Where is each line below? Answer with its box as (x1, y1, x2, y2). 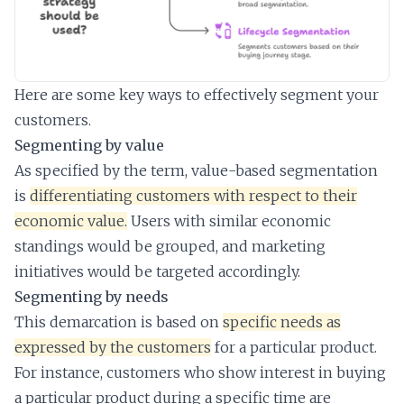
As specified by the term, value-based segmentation (14, 161, 378, 180)
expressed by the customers (14, 338, 211, 357)
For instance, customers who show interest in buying (14, 363, 386, 382)
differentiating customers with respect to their (30, 187, 357, 206)
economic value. (14, 212, 127, 231)
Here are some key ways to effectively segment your (14, 86, 379, 105)
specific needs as (223, 313, 341, 332)
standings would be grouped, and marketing (14, 237, 326, 256)
